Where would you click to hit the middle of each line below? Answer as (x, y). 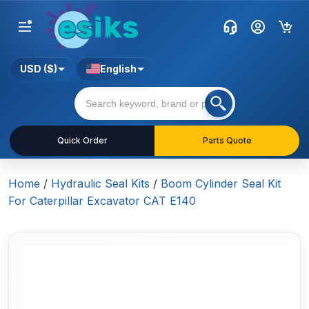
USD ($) (39, 69)
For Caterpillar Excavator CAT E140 (102, 201)
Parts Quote (227, 141)
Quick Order (82, 141)
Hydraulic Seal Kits (100, 184)
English (118, 69)
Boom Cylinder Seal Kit (221, 184)
